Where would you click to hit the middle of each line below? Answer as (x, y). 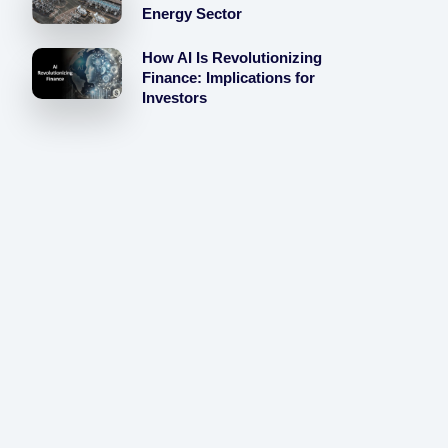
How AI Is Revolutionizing (231, 58)
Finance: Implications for (228, 78)
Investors (174, 98)
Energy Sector (191, 14)
